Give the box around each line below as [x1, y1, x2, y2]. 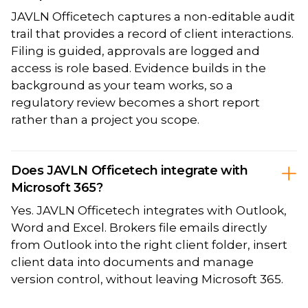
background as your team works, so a [11, 78, 233, 92]
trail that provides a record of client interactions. [11, 26, 294, 41]
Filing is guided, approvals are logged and [11, 43, 260, 58]
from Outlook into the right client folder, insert [11, 237, 287, 252]
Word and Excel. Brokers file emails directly [11, 220, 267, 234]
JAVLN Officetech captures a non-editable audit [11, 9, 295, 23]
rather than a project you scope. [11, 112, 199, 126]
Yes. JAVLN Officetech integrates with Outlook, [11, 203, 287, 217]
